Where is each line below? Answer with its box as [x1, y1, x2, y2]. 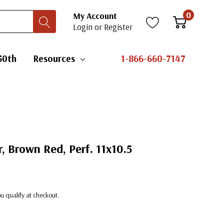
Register [104, 21, 132, 32]
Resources [33, 52, 75, 64]
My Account [73, 10, 117, 21]
